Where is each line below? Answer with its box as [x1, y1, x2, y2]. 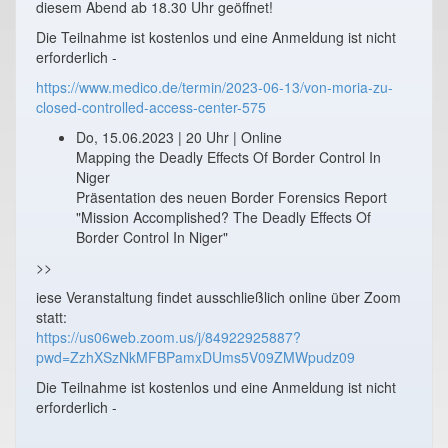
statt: [36, 306, 67, 327]
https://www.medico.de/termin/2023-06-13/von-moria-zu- [36, 76, 393, 97]
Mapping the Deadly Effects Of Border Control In [76, 146, 381, 167]
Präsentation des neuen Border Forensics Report [76, 186, 387, 207]
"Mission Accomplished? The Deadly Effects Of [76, 206, 371, 227]
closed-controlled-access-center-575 [36, 96, 266, 117]
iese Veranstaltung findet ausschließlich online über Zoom [36, 286, 401, 307]
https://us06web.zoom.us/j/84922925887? [36, 326, 301, 347]
